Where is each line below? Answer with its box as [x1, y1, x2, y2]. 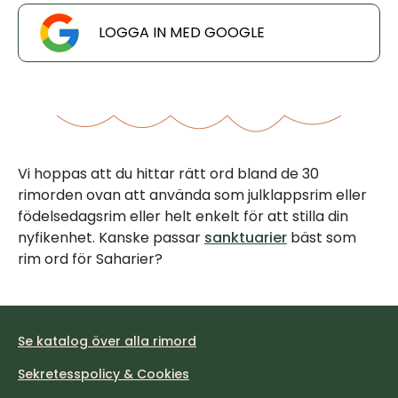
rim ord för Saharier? [18, 249, 163, 269]
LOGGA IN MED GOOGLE [99, 22, 265, 43]
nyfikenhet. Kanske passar [18, 227, 204, 248]
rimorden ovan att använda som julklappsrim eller [18, 185, 367, 205]
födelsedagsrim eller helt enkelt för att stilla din [18, 206, 348, 227]
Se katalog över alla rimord [18, 332, 196, 350]
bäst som [287, 227, 356, 248]
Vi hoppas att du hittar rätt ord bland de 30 [18, 163, 319, 184]
